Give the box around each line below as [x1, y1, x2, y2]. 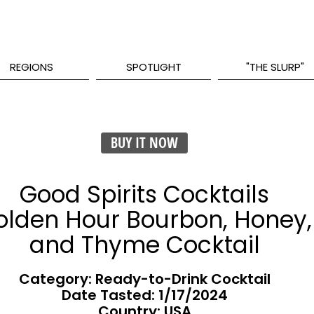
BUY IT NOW [111, 133, 178, 152]
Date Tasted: [61, 285, 158, 305]
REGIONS [10, 60, 54, 74]
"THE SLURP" [246, 60, 305, 74]
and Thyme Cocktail [29, 228, 260, 261]
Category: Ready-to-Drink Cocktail [18, 269, 271, 289]
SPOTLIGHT [125, 60, 182, 74]
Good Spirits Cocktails [20, 178, 269, 211]
